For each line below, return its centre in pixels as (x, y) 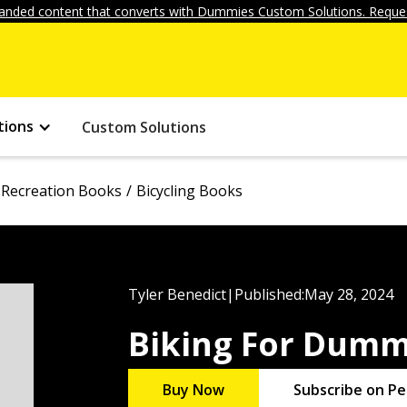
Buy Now (193, 390)
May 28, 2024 (348, 294)
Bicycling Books (189, 191)
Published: (269, 294)
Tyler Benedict (177, 294)
